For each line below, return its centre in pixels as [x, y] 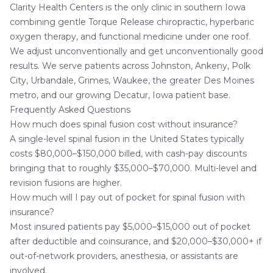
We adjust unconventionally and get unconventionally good [136, 51]
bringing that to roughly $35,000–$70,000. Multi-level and [133, 168]
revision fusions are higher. [66, 183]
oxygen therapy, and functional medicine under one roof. [130, 36]
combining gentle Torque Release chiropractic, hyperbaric [132, 22]
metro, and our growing [62, 95]
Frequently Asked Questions [70, 109]
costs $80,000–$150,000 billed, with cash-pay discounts [128, 153]
